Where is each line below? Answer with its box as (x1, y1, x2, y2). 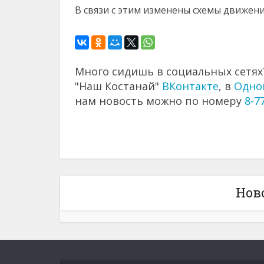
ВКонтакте (162, 79, 219, 93)
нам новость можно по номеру (75, 94, 245, 108)
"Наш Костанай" (75, 79, 162, 93)
